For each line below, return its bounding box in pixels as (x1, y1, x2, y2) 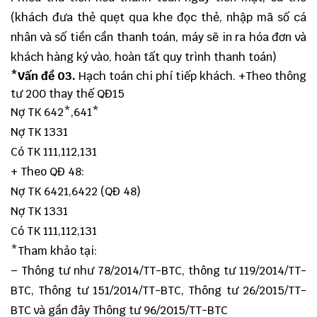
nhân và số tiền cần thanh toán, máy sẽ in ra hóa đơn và (11, 30, 306, 45)
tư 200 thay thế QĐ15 (11, 86, 125, 102)
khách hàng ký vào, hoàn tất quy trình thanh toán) (11, 50, 277, 65)
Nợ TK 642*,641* (11, 105, 99, 120)
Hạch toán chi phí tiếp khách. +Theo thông (76, 69, 306, 84)
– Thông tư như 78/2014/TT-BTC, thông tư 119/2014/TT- (11, 263, 306, 279)
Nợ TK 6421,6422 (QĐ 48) (11, 184, 141, 200)
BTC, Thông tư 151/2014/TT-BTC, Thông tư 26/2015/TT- (11, 283, 306, 299)
